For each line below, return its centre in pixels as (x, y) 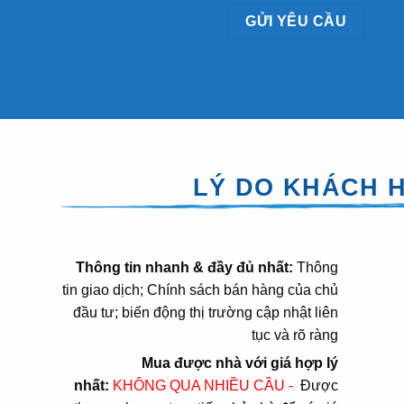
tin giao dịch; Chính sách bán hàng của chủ (200, 290)
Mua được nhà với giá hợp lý (239, 363)
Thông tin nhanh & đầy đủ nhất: (184, 267)
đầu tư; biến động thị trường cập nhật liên (205, 312)
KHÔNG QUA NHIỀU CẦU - (204, 386)
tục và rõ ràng (294, 335)
